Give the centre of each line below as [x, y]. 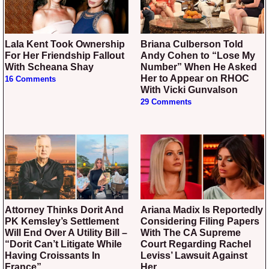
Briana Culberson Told [144, 44]
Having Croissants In [53, 256]
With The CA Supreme [191, 233]
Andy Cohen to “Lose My [198, 56]
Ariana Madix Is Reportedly [144, 210]
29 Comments [166, 102]
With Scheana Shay [49, 67]
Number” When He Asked [199, 67]
